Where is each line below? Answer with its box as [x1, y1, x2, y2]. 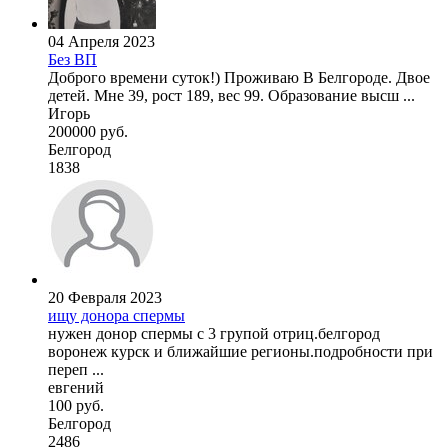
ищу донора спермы [48, 307, 185, 325]
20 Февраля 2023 [48, 289, 162, 307]
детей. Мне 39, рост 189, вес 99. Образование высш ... [48, 87, 415, 105]
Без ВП [48, 51, 97, 69]
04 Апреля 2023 [48, 33, 155, 51]
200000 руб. [48, 123, 128, 141]
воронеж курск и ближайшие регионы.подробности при [48, 343, 433, 361]
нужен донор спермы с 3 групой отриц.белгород [48, 325, 380, 343]
